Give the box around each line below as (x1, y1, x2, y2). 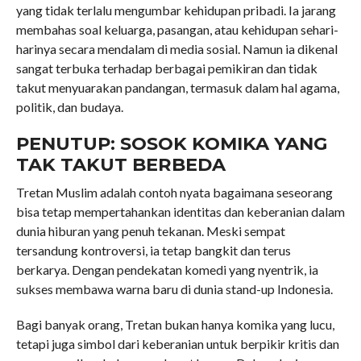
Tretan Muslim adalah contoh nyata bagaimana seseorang (15, 184, 333, 200)
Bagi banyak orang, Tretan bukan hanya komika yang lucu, (15, 316, 334, 332)
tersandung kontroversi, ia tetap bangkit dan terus (15, 242, 291, 258)
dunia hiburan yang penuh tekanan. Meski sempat (15, 222, 285, 239)
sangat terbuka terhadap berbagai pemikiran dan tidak (15, 60, 317, 76)
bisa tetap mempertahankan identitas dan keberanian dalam (15, 203, 345, 219)
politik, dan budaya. (15, 98, 123, 114)
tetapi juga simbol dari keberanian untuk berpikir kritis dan (15, 335, 339, 351)
